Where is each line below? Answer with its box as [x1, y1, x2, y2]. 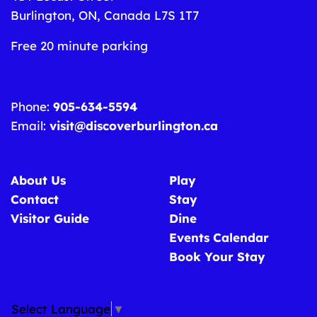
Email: [11, 117, 50, 133]
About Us [11, 172, 66, 188]
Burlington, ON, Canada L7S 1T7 [11, 7, 199, 23]
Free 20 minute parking [11, 38, 148, 53]
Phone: [11, 98, 53, 114]
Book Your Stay [169, 248, 265, 264]
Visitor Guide [11, 210, 89, 226]
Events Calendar [169, 229, 269, 245]
